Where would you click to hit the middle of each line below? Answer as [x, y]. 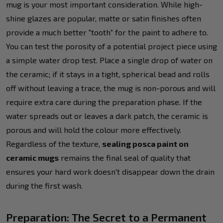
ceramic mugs [32, 157]
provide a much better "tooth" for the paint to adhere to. [107, 32]
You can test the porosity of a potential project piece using [111, 46]
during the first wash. [44, 185]
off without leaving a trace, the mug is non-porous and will [111, 88]
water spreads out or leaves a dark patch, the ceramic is [107, 115]
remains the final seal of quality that [125, 157]
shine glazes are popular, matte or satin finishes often [104, 18]
